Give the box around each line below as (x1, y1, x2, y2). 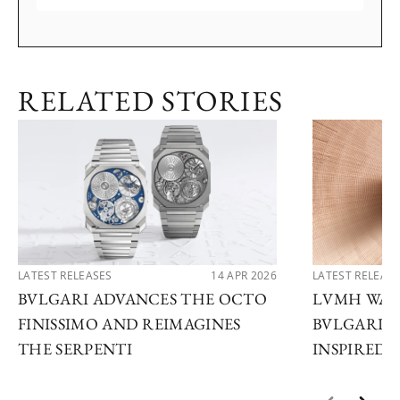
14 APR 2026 (211, 268, 277, 284)
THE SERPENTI (18, 338, 132, 360)
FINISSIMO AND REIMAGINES (18, 313, 241, 335)
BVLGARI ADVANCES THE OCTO (18, 288, 268, 310)
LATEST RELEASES (18, 268, 112, 284)
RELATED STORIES (18, 82, 284, 120)
